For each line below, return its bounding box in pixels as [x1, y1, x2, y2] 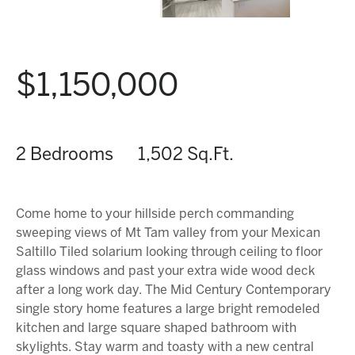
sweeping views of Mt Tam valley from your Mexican [16, 227, 320, 239]
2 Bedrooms [16, 147, 113, 163]
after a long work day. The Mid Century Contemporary [16, 284, 331, 296]
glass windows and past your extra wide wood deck [16, 265, 315, 277]
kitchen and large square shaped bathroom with [16, 323, 296, 334]
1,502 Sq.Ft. [138, 147, 234, 163]
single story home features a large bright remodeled [16, 303, 320, 315]
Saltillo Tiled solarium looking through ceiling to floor [16, 246, 323, 258]
